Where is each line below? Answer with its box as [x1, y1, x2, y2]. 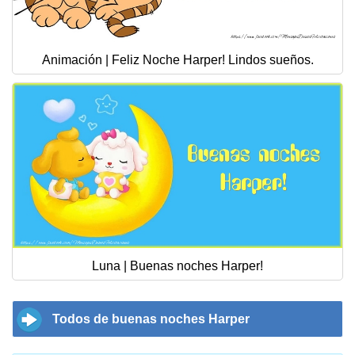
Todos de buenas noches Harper [52, 312, 250, 326]
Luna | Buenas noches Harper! [92, 259, 263, 273]
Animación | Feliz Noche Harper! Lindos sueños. [41, 53, 314, 67]
